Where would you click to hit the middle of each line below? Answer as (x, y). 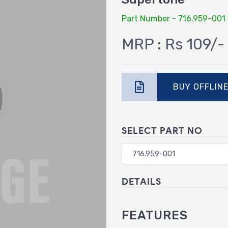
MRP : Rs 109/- (173, 44)
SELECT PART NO (162, 131)
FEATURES (155, 215)
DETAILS (141, 181)
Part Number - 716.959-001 (174, 18)
